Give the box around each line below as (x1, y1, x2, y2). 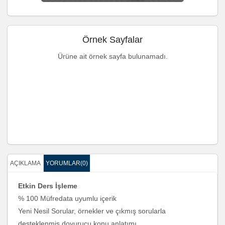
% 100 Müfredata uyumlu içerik (18, 194, 117, 202)
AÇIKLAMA (10, 160, 41, 167)
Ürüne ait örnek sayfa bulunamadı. (57, 52, 168, 60)
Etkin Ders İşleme (18, 182, 77, 190)
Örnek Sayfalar (82, 34, 143, 45)
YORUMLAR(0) (46, 160, 88, 167)
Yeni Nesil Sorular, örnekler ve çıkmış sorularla (18, 207, 166, 215)
